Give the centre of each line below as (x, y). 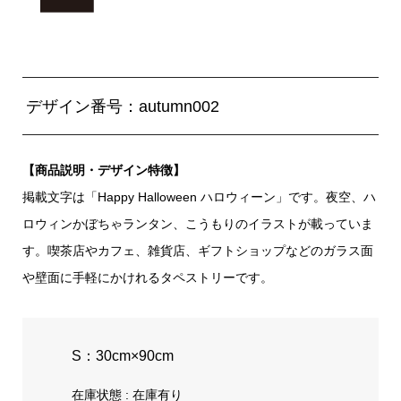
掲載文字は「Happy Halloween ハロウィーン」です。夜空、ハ (199, 196)
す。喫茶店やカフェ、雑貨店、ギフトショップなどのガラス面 (197, 250)
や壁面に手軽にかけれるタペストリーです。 (147, 277)
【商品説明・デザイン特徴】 (103, 170)
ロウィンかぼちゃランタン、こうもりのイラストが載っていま (197, 223)
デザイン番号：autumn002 (122, 106)
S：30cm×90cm (122, 355)
